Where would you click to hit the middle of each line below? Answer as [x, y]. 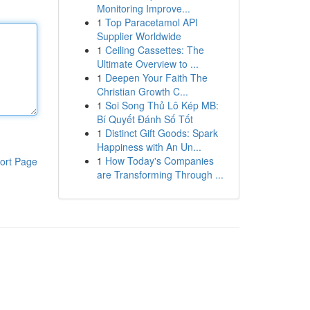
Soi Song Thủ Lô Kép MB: [162, 105]
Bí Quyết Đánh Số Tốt [145, 119]
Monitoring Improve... [143, 8]
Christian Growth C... [142, 91]
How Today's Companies [159, 161]
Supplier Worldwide [139, 36]
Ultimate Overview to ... [147, 64]
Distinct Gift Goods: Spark [161, 133]
